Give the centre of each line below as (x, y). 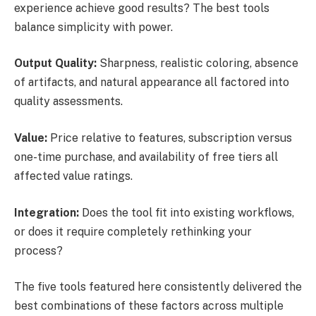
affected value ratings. (73, 176)
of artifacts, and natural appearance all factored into (152, 83)
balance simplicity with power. (93, 27)
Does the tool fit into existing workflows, (187, 212)
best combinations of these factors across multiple (149, 306)
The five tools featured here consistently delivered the (158, 287)
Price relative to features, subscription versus (170, 138)
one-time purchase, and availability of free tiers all (146, 157)
